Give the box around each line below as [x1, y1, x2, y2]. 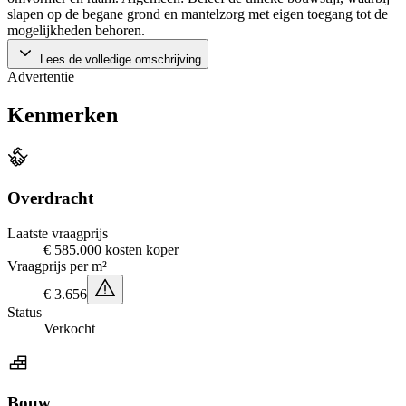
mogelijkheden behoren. [7, 23, 145, 39]
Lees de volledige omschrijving [36, 53, 201, 67]
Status [7, 304, 42, 320]
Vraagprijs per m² [7, 257, 107, 274]
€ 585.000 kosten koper [43, 241, 179, 257]
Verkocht [43, 320, 95, 336]
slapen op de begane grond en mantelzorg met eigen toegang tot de [7, 6, 388, 23]
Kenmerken [7, 103, 118, 128]
